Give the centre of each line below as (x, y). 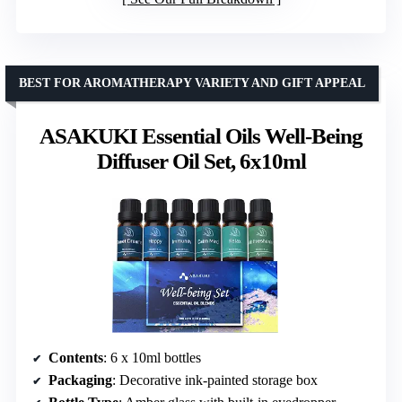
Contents (76, 358)
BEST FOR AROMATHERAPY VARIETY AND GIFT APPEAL (192, 83)
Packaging (80, 380)
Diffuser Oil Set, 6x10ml (201, 162)
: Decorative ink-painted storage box (215, 380)
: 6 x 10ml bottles (152, 358)
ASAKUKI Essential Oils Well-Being (201, 136)
